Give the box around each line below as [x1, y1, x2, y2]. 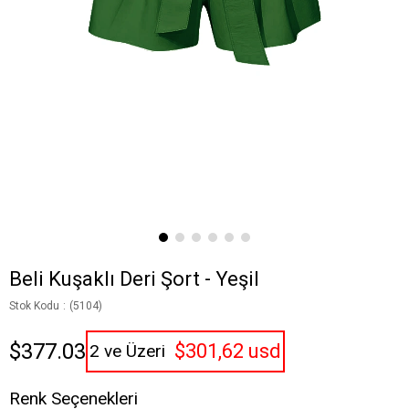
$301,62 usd [174, 340, 281, 363]
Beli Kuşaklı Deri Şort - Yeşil [9, 267, 259, 291]
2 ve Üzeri [89, 341, 165, 362]
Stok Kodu [9, 299, 59, 313]
